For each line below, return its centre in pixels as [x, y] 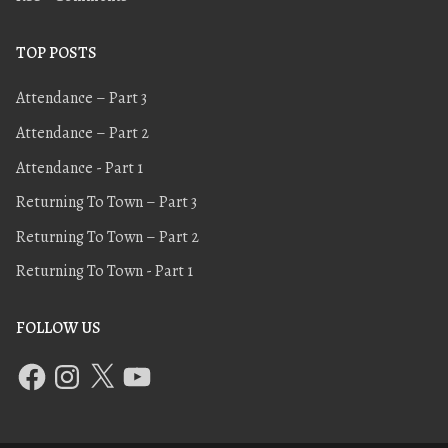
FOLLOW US [58, 328]
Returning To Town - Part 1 [104, 271]
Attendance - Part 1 [79, 167]
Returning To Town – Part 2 [107, 236]
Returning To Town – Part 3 [106, 202]
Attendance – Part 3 [81, 98]
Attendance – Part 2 [82, 132]
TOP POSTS [56, 53]
